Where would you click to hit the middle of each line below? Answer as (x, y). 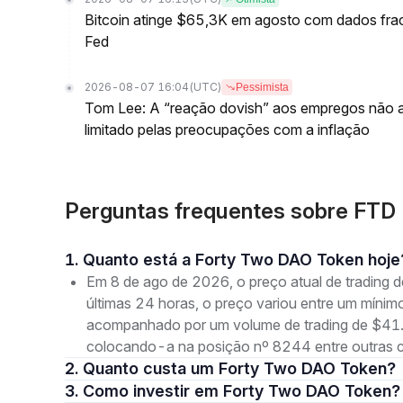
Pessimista (262, 87)
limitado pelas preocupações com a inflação (227, 130)
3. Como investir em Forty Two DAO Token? (242, 391)
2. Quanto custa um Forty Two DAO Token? (239, 368)
